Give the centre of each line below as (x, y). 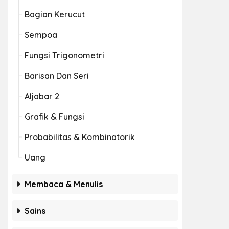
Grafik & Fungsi (54, 117)
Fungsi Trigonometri (64, 55)
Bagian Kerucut (55, 14)
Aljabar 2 (42, 96)
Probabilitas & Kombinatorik (80, 137)
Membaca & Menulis (64, 184)
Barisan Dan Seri (57, 76)
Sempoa (41, 35)
